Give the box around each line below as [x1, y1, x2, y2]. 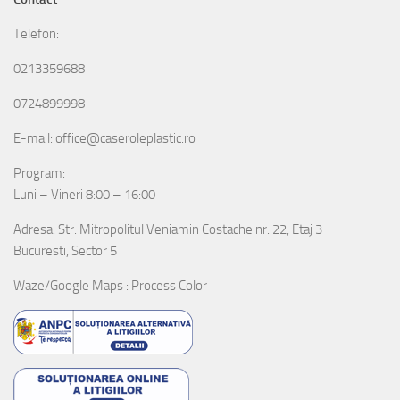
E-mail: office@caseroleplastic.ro [13, 129, 196, 146]
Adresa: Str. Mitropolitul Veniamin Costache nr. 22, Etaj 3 [13, 221, 322, 237]
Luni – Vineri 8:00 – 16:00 [13, 186, 155, 203]
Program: [13, 164, 65, 181]
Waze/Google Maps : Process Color [13, 277, 207, 294]
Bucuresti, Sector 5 [13, 242, 117, 259]
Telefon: [13, 25, 59, 42]
